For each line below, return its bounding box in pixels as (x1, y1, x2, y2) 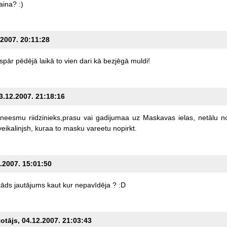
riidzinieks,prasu (28, 113, 81, 122)
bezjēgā (103, 57, 129, 65)
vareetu (86, 124, 111, 133)
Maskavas (142, 113, 175, 122)
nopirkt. (112, 124, 137, 133)
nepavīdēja (74, 181, 110, 190)
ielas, (178, 113, 195, 122)
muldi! (130, 57, 150, 65)
